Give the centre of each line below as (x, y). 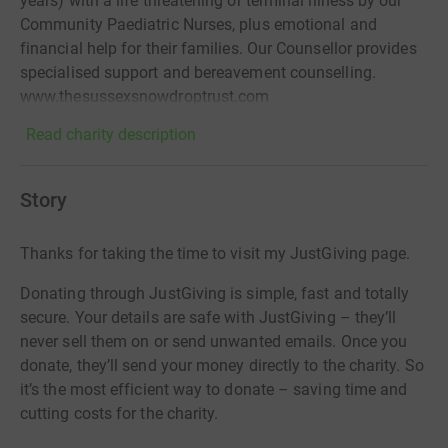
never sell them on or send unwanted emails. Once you (214, 342)
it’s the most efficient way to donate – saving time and (214, 390)
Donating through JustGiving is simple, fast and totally (215, 294)
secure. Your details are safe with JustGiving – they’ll (208, 318)
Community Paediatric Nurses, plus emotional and (198, 25)
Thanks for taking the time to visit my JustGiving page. (215, 254)
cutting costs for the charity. (119, 414)
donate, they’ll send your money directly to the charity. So (222, 366)
